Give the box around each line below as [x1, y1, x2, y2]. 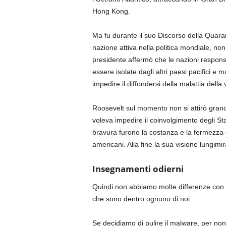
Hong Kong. [92, 7, 130, 15]
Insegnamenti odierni [92, 163, 184, 175]
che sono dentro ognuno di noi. [92, 195, 192, 203]
